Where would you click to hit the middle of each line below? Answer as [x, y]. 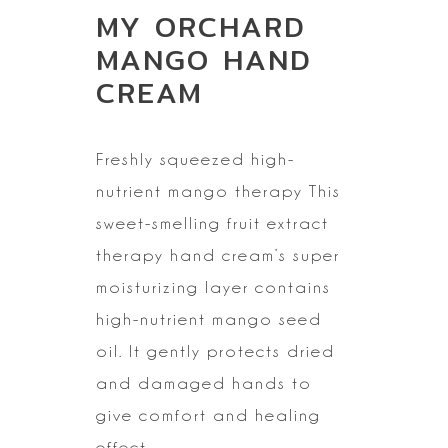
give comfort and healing [208, 415]
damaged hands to [222, 383]
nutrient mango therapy [199, 191]
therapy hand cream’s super [218, 255]
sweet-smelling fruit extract [212, 223]
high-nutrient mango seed [209, 319]
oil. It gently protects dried [215, 351]
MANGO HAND [204, 60]
